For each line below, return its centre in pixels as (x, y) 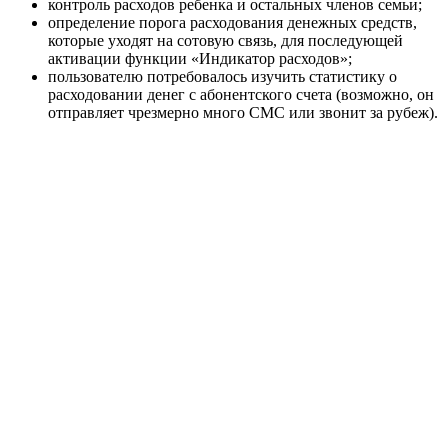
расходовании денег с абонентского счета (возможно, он (241, 95)
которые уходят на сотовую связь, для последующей (225, 41)
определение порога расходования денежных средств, (232, 23)
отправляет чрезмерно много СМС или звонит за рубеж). (243, 113)
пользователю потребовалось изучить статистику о (222, 77)
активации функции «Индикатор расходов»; (200, 59)
